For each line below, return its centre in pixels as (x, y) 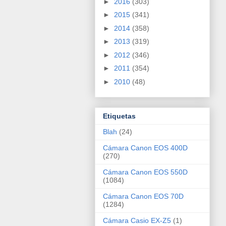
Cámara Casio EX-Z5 (137, 221)
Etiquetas (119, 116)
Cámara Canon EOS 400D (145, 148)
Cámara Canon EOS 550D (145, 172)
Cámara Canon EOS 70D (143, 196)
